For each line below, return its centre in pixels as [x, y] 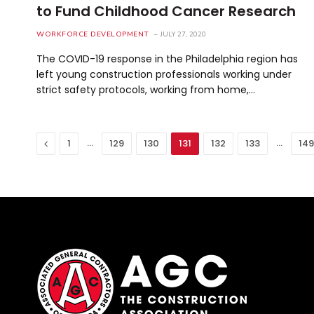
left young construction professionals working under [164, 74]
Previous [69, 143]
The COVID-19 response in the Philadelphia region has [167, 59]
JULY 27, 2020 [183, 34]
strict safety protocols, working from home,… [146, 89]
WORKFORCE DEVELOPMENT [93, 34]
